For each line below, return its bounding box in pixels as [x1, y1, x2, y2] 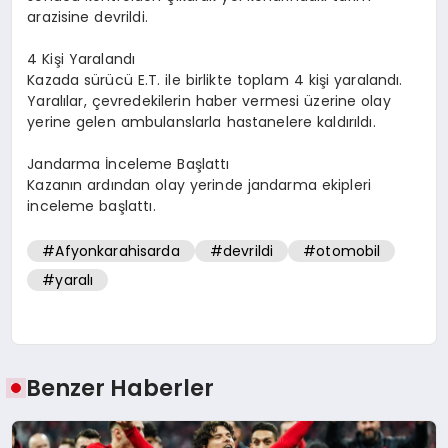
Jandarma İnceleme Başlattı [27, 154, 230, 175]
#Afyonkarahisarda [42, 240, 180, 261]
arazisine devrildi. [27, 7, 148, 28]
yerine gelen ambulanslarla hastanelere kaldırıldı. [27, 112, 376, 133]
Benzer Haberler [26, 371, 215, 404]
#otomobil [303, 240, 381, 261]
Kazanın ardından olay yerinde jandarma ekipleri [27, 175, 372, 196]
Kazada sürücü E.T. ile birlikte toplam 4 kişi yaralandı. [27, 70, 403, 91]
